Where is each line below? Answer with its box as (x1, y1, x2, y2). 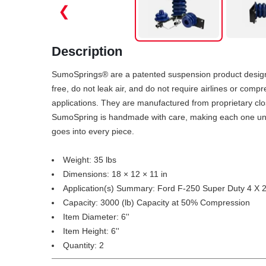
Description (52, 44, 122, 59)
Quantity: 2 (63, 240, 104, 251)
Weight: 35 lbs (63, 155, 116, 165)
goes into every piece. (52, 126, 134, 137)
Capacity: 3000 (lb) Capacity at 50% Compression (63, 198, 250, 208)
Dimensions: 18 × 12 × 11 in (63, 169, 167, 179)
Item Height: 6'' (63, 226, 119, 236)
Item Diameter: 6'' (63, 212, 129, 222)
